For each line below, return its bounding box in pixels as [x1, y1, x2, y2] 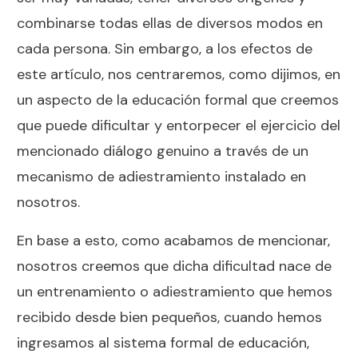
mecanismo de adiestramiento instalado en [17, 166, 306, 186]
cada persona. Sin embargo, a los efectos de [17, 38, 312, 58]
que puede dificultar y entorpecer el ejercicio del [17, 115, 340, 135]
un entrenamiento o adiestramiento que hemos [17, 281, 332, 301]
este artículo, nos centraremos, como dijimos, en [17, 64, 340, 84]
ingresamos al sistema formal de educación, [17, 332, 309, 352]
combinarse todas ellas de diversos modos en [17, 13, 323, 33]
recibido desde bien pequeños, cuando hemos [17, 307, 322, 327]
